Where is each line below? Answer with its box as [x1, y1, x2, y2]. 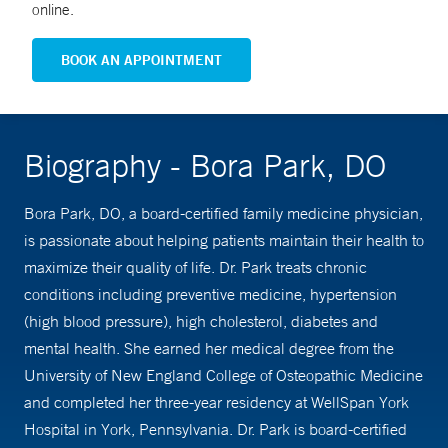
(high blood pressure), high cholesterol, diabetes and [24, 311, 378, 332]
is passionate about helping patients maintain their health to [24, 230, 424, 251]
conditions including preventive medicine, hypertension [24, 284, 397, 305]
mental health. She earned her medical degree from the [24, 338, 394, 359]
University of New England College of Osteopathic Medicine [24, 365, 423, 386]
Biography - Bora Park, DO [24, 146, 386, 185]
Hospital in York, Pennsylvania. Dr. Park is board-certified [24, 419, 407, 440]
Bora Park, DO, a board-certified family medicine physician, [24, 203, 423, 224]
